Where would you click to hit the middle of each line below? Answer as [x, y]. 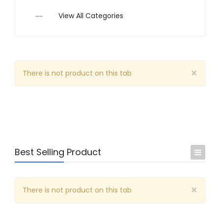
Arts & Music [136, 179]
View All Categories [91, 15]
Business [129, 203]
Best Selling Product [58, 152]
